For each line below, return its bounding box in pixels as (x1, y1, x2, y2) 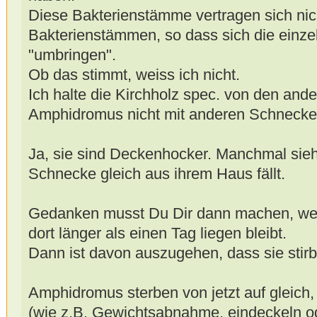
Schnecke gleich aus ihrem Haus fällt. (28, 165, 285, 183)
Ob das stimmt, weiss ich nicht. (28, 66, 240, 84)
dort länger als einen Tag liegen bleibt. (28, 224, 287, 243)
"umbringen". (28, 46, 116, 64)
